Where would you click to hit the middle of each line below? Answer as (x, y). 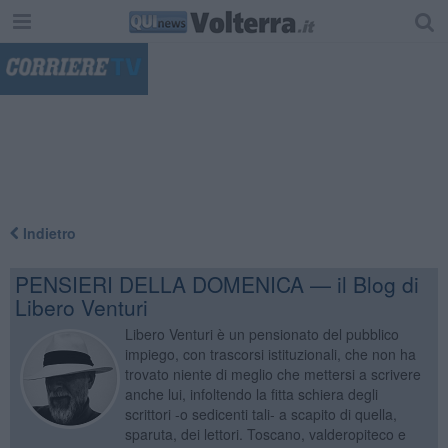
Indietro (47, 232)
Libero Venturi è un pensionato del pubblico (261, 333)
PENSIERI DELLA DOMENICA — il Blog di (216, 283)
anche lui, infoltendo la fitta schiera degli (251, 393)
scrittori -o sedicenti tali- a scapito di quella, (260, 413)
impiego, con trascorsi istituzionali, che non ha (270, 353)
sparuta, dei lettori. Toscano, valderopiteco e (265, 433)
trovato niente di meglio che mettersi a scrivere (272, 373)
